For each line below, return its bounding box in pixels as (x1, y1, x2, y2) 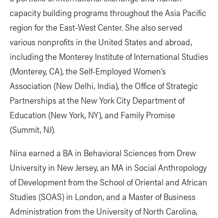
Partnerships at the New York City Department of (10, 94, 184, 106)
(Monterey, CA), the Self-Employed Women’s (10, 65, 166, 77)
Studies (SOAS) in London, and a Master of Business (10, 190, 196, 202)
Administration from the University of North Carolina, (10, 205, 198, 217)
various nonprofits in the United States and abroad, (10, 36, 192, 48)
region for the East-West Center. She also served (10, 21, 182, 33)
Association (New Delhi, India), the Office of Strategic (10, 79, 198, 91)
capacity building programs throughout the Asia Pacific (10, 6, 206, 18)
